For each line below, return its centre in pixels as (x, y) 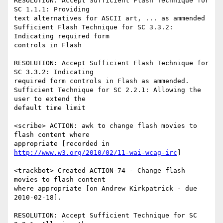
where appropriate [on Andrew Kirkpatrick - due (106, 189)
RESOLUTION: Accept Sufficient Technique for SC (106, 216)
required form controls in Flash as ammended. (102, 81)
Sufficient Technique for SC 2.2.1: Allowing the (108, 90)
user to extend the (50, 99)
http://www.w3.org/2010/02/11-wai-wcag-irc (96, 153)
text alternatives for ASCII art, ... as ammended (110, 18)
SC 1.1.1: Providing (52, 9)
